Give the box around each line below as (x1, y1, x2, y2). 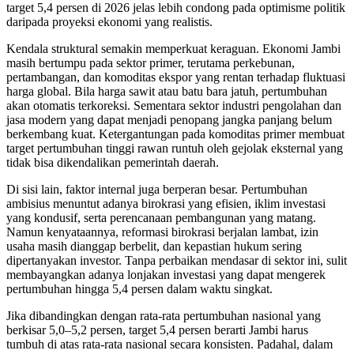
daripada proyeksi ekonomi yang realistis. (6, 15, 213, 29)
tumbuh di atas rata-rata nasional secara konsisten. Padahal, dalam (6, 337, 333, 352)
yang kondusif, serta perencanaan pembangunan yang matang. (6, 211, 316, 225)
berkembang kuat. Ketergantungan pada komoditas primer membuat (6, 127, 345, 141)
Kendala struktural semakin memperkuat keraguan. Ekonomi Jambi (6, 42, 341, 56)
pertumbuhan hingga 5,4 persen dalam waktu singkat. (6, 282, 273, 296)
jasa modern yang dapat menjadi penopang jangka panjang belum (6, 113, 332, 127)
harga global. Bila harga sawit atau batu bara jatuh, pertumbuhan (6, 85, 327, 99)
